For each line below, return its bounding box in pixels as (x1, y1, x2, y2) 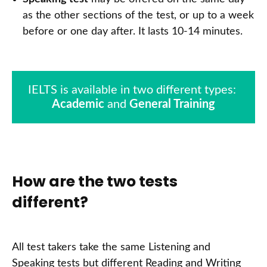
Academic (52, 98, 104, 111)
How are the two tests (12, 171, 178, 193)
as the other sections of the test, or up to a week (23, 10, 254, 21)
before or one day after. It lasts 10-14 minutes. (23, 26, 243, 38)
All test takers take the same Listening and (12, 242, 210, 253)
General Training (129, 98, 215, 111)
